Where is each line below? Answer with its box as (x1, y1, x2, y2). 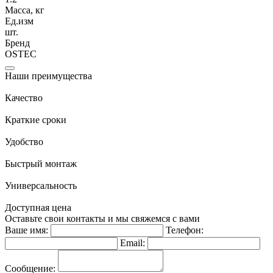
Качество (5, 92, 43, 103)
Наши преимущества (5, 70, 92, 81)
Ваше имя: (5, 224, 48, 235)
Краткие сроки (5, 114, 66, 125)
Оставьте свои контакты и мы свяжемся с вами (5, 213, 200, 224)
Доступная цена (5, 202, 71, 213)
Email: (120, 237, 145, 248)
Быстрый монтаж (5, 158, 77, 169)
